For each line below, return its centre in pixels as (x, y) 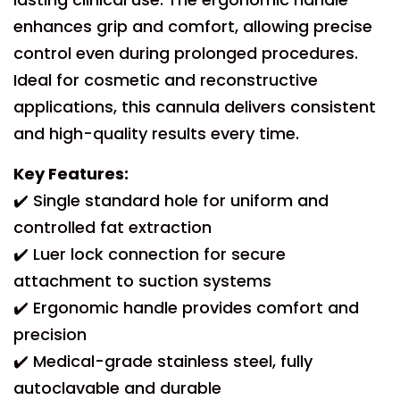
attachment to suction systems (142, 281)
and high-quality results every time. (156, 133)
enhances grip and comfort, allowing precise (193, 26)
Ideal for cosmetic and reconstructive (166, 80)
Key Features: (71, 174)
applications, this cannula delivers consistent (195, 107)
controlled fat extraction (112, 227)
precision (50, 334)
